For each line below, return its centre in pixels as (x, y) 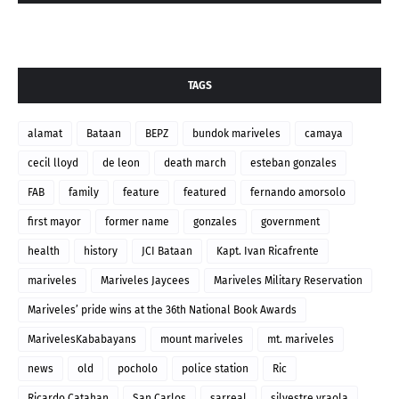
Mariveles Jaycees (145, 281)
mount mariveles (202, 340)
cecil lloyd (53, 163)
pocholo (138, 369)
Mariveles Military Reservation (288, 281)
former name (137, 222)
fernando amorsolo (298, 193)
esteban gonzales (293, 163)
